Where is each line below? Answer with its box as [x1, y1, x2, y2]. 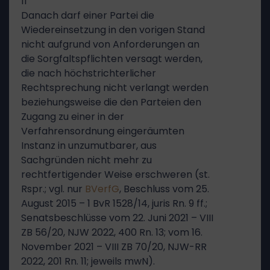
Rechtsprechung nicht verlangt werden [21, 81, 209, 95]
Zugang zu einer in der [21, 110, 124, 124]
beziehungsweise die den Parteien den [21, 95, 201, 109]
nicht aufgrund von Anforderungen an [21, 37, 199, 51]
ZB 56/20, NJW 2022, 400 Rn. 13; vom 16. [21, 225, 202, 239]
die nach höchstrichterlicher [21, 66, 156, 80]
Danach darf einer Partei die [21, 8, 154, 22]
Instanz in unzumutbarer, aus [21, 139, 157, 152]
